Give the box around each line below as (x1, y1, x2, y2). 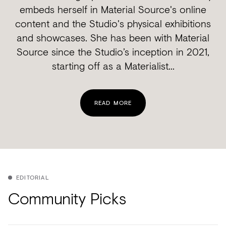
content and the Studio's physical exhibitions (15, 16, 211, 31)
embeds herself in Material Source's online (20, 2, 206, 17)
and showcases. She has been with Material (17, 30, 209, 45)
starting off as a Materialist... (51, 59, 175, 74)
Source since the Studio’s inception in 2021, (17, 44, 209, 60)
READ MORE (94, 98, 132, 107)
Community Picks (8, 186, 126, 210)
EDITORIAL (16, 173, 49, 182)
